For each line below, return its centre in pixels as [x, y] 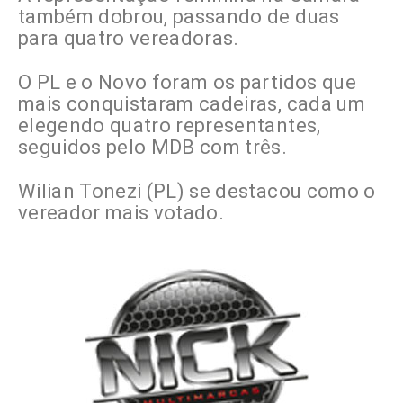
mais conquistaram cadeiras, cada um [192, 104]
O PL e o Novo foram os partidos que [187, 83]
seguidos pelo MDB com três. [153, 148]
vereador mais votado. [121, 213]
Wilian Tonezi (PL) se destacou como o [197, 192]
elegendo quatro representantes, [170, 126]
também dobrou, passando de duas [179, 17]
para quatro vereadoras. [129, 39]
